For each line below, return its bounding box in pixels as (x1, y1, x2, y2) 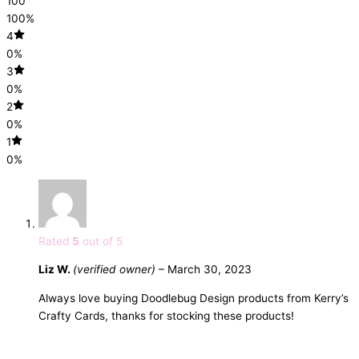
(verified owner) (73, 263, 155, 276)
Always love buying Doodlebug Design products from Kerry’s (38, 292, 349, 305)
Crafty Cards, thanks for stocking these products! (38, 309, 294, 323)
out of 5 (79, 234, 123, 248)
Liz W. (38, 263, 73, 276)
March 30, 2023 (167, 263, 252, 276)
